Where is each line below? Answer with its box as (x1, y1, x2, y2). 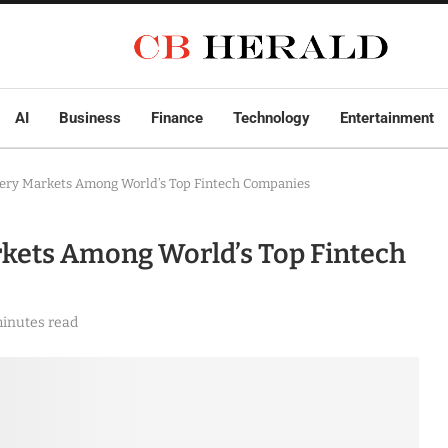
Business (59, 109, 121, 128)
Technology (233, 109, 310, 128)
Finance (151, 109, 203, 128)
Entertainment (340, 109, 434, 128)
